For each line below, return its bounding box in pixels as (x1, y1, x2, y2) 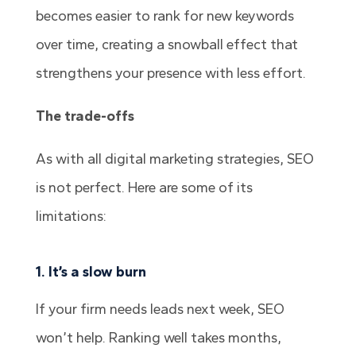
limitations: (35, 207, 106, 226)
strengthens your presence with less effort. (35, 64, 306, 83)
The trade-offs (35, 107, 134, 126)
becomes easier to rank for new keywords (35, 7, 294, 25)
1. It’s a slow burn (35, 263, 146, 281)
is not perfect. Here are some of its (35, 179, 253, 197)
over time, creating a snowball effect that (35, 36, 298, 54)
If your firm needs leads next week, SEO (35, 300, 284, 319)
